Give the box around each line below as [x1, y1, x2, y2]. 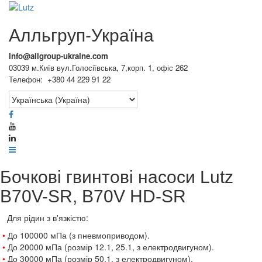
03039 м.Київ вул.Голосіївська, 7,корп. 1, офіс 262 [9, 62, 188, 74]
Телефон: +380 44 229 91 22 [9, 74, 111, 85]
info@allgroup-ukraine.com [9, 50, 108, 62]
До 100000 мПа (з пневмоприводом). [8, 229, 150, 242]
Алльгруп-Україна [9, 22, 154, 47]
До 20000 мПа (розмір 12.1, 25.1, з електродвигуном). [5, 241, 214, 253]
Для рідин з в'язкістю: [7, 212, 91, 224]
